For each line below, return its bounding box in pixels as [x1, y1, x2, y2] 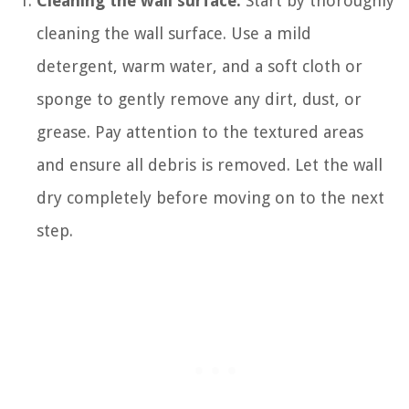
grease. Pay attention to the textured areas [37, 121, 363, 142]
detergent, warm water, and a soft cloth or [37, 56, 362, 76]
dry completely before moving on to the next [37, 187, 384, 207]
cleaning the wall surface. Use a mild [37, 23, 311, 43]
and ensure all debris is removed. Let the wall [37, 154, 383, 174]
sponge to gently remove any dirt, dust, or [37, 89, 362, 109]
